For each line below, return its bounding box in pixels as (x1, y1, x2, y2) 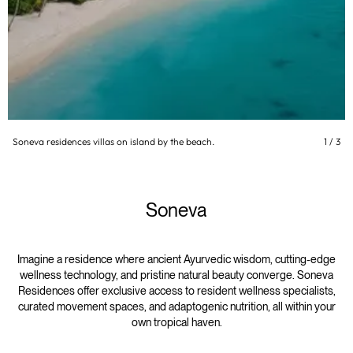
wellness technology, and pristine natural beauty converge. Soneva (20, 269, 333, 281)
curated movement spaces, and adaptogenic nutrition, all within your (17, 300, 336, 313)
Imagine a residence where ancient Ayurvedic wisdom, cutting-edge (17, 253, 336, 266)
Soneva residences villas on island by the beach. (13, 136, 214, 147)
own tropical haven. (131, 316, 222, 329)
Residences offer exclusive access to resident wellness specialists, (17, 284, 336, 297)
